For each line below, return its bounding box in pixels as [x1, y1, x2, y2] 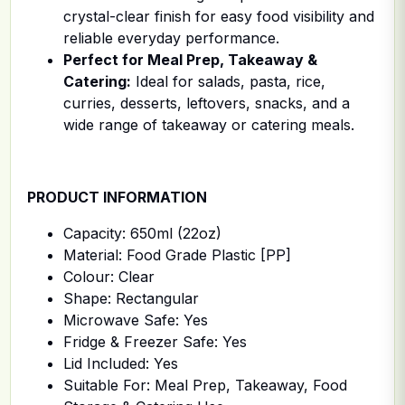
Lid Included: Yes [63, 353, 178, 372]
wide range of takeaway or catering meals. [63, 115, 354, 134]
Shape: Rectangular [63, 288, 199, 307]
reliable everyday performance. [63, 28, 279, 47]
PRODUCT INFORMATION [27, 187, 207, 206]
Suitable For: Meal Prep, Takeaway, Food [63, 375, 347, 394]
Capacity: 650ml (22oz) [63, 223, 221, 242]
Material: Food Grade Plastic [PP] [63, 245, 291, 264]
